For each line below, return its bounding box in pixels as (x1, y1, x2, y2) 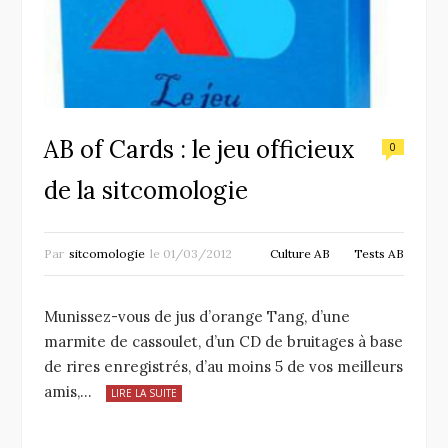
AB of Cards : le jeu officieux (44, 134, 355, 166)
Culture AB (270, 246, 330, 262)
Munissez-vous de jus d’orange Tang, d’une (44, 307, 350, 327)
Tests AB (354, 246, 404, 262)
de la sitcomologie (44, 175, 248, 207)
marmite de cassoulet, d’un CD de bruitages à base (44, 332, 403, 352)
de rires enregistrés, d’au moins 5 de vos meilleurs (44, 357, 403, 377)
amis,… (44, 382, 92, 402)
